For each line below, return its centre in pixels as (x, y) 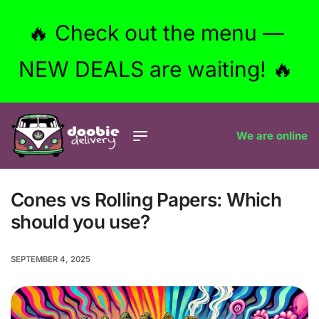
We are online (272, 135)
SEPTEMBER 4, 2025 (51, 260)
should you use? (80, 222)
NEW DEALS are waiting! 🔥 (156, 69)
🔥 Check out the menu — (156, 33)
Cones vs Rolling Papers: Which (146, 200)
